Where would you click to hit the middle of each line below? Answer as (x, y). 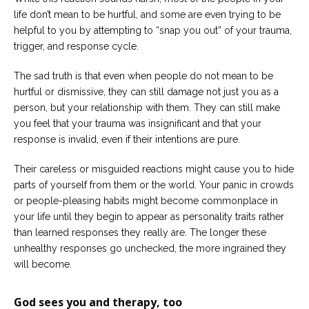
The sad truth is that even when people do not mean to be (143, 76)
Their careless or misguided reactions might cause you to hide (154, 169)
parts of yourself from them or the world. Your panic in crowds (154, 185)
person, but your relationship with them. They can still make (147, 107)
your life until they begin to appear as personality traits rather (149, 216)
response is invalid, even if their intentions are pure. (127, 139)
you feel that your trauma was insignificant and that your (138, 123)
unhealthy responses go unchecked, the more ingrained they (150, 248)
